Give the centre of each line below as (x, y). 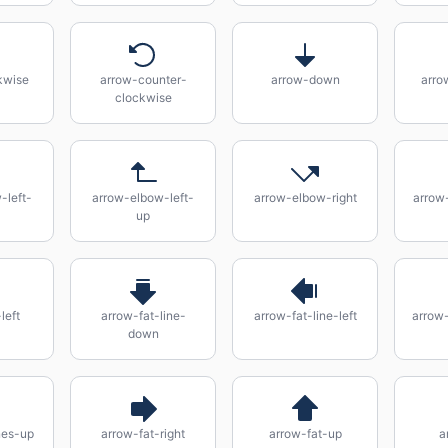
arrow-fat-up (305, 433)
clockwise (143, 97)
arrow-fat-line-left (305, 315)
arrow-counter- (143, 79)
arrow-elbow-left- (143, 197)
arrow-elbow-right (305, 197)
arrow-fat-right (143, 433)
